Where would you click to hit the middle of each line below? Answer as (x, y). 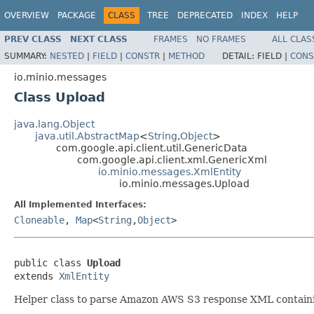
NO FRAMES (221, 39)
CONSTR (143, 56)
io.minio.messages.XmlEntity (170, 171)
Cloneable (39, 220)
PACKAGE (77, 15)
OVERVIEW (27, 15)
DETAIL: (240, 56)
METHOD (186, 56)
